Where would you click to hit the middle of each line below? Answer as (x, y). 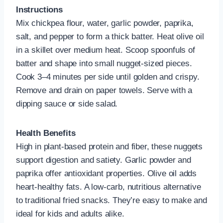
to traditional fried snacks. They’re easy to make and (111, 200)
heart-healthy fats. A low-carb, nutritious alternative (109, 187)
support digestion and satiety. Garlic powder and (104, 160)
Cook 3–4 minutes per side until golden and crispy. (108, 77)
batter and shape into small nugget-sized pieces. (104, 63)
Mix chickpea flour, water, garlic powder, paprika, (105, 23)
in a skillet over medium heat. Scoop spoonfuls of (106, 50)
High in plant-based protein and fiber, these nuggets (110, 146)
